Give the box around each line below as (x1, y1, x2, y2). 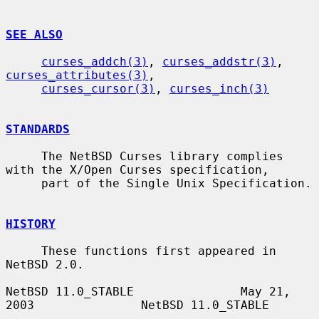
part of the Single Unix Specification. (6, 176, 41, 190)
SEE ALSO (6, 27, 63, 41)
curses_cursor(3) (41, 81, 155, 95)
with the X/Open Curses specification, (6, 162, 269, 177)
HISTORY (6, 216, 56, 231)
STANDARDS (6, 122, 70, 136)
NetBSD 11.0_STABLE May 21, (6, 284, 291, 298)
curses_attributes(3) (6, 68, 148, 82)
